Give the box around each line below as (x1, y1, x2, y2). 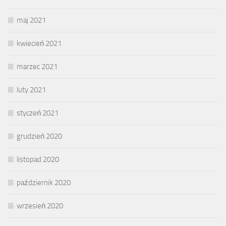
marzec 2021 (17, 62, 58, 71)
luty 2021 (17, 85, 46, 94)
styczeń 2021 (17, 108, 59, 118)
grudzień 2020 (17, 131, 62, 141)
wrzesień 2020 (17, 201, 63, 210)
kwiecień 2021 (17, 38, 62, 48)
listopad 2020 (17, 154, 59, 164)
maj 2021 (17, 15, 46, 25)
